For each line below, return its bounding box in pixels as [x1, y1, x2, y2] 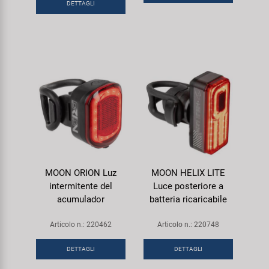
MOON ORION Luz [45, 167, 116, 178]
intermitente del [49, 180, 112, 192]
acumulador [57, 193, 104, 205]
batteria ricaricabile [150, 193, 227, 205]
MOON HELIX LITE [151, 167, 225, 178]
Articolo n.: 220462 [50, 220, 112, 229]
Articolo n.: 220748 [157, 220, 219, 229]
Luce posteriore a [153, 180, 223, 192]
